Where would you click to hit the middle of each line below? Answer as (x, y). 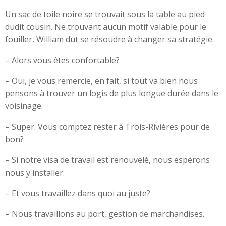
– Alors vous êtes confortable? (62, 60)
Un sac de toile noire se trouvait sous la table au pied (105, 14)
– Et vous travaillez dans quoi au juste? (78, 193)
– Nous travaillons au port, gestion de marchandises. (105, 214)
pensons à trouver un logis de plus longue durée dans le (112, 93)
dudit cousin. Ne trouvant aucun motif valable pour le (106, 27)
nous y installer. (35, 173)
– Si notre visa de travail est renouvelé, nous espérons (107, 160)
